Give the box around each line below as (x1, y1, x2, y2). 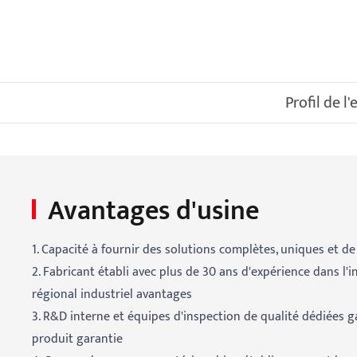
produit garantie (32, 328, 123, 351)
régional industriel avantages (32, 284, 192, 306)
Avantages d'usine (48, 189, 259, 234)
